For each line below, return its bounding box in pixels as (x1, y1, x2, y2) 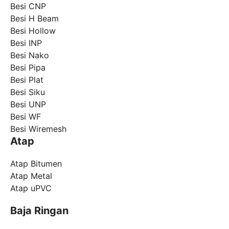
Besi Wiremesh (10, 124, 66, 134)
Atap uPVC (10, 183, 52, 194)
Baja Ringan (10, 204, 68, 217)
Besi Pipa (10, 62, 45, 73)
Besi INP (10, 38, 42, 49)
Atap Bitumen (10, 158, 62, 169)
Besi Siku (10, 87, 45, 98)
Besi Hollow (10, 26, 56, 36)
